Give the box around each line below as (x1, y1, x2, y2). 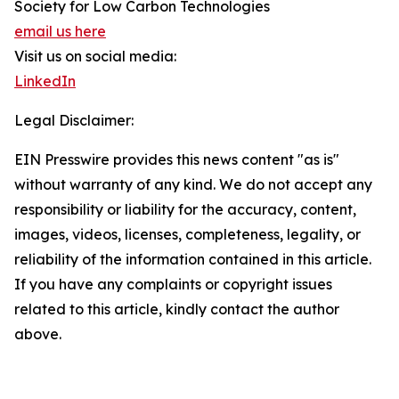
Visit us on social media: (14, 47, 176, 65)
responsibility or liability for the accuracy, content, (14, 200, 356, 218)
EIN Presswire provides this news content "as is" (14, 151, 339, 168)
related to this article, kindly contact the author (14, 300, 339, 318)
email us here (14, 22, 106, 40)
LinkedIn (14, 72, 76, 90)
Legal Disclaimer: (14, 111, 134, 129)
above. (14, 325, 61, 343)
